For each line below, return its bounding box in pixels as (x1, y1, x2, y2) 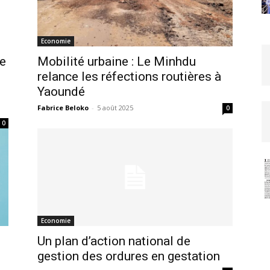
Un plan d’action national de (37, 233, 190, 248)
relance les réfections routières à (37, 69, 221, 84)
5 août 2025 (97, 102, 133, 112)
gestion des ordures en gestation (37, 248, 220, 263)
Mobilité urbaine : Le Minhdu (37, 54, 196, 69)
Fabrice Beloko (37, 102, 89, 112)
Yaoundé (37, 84, 85, 99)
